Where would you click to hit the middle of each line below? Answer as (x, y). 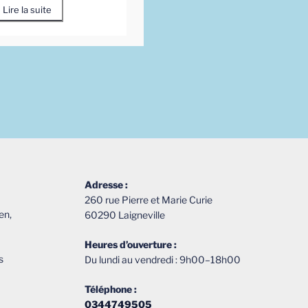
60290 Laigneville (125, 214)
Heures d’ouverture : (131, 244)
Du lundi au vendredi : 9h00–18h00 (163, 259)
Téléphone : (111, 289)
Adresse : (107, 184)
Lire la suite (27, 9)
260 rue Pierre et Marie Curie (149, 199)
